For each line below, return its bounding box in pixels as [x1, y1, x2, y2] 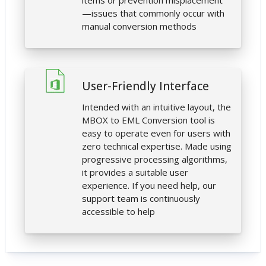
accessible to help [82, 205, 155, 218]
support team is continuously [82, 192, 200, 205]
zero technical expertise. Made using [82, 140, 232, 153]
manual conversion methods [82, 20, 197, 33]
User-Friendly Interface [82, 78, 209, 94]
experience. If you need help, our [82, 179, 216, 192]
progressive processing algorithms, [82, 153, 227, 166]
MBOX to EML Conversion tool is [82, 114, 215, 126]
